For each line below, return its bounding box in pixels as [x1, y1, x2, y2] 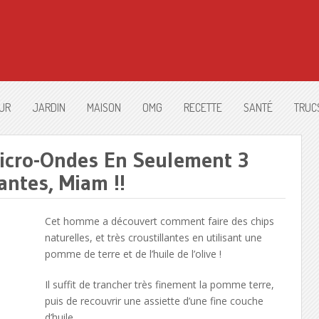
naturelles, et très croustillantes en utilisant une [44, 231, 262, 244]
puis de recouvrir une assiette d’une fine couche [44, 294, 263, 308]
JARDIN [32, 100, 66, 115]
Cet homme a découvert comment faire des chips [44, 214, 274, 228]
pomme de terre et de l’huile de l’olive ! [44, 247, 221, 261]
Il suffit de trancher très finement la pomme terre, [44, 278, 274, 291]
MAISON [87, 100, 121, 115]
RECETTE [184, 100, 222, 115]
